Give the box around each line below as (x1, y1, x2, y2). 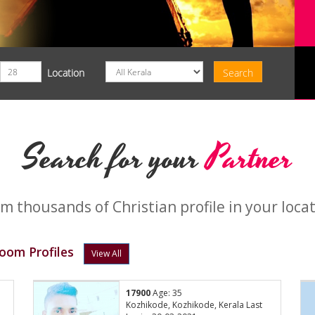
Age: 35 (150, 287, 183, 300)
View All (91, 247, 122, 260)
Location (46, 66, 84, 79)
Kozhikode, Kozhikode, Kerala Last (126, 299, 263, 311)
